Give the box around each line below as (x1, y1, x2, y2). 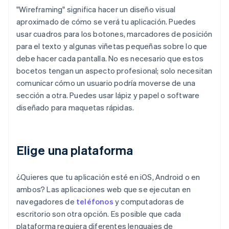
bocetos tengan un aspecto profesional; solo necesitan (16, 65, 213, 76)
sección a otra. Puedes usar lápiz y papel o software (16, 90, 200, 101)
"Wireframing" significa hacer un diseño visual (16, 4, 176, 15)
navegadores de (16, 196, 76, 207)
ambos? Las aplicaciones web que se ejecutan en (16, 184, 191, 195)
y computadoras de (113, 196, 185, 207)
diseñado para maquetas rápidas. (16, 102, 134, 113)
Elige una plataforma (16, 142, 133, 158)
